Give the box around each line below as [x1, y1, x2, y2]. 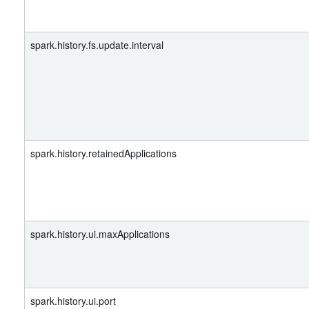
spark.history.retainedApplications [30, 146, 177, 160]
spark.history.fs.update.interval [30, 38, 163, 52]
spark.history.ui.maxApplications [30, 227, 170, 241]
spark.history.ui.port [30, 294, 116, 308]
